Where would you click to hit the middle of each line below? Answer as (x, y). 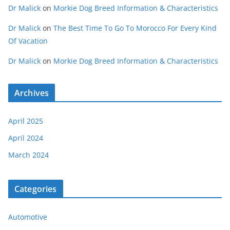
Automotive (28, 217)
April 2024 (26, 138)
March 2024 (28, 155)
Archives (32, 93)
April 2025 (26, 121)
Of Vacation (28, 41)
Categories (36, 189)
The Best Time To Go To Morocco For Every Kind (135, 28)
